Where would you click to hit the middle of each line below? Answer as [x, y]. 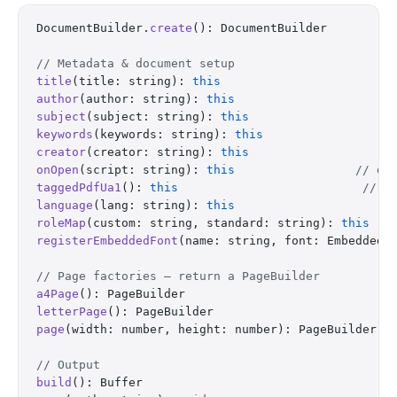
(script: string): [143, 170]
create [171, 28]
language [65, 205]
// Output [68, 365]
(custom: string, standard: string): [214, 223]
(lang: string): [150, 205]
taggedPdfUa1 [79, 187]
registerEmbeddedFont [107, 241]
